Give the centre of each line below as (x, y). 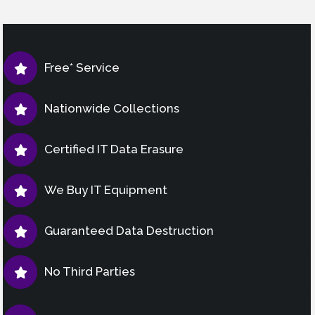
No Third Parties (90, 271)
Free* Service (82, 67)
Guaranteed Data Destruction (129, 230)
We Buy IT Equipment (106, 189)
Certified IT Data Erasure (114, 149)
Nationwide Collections (112, 108)
